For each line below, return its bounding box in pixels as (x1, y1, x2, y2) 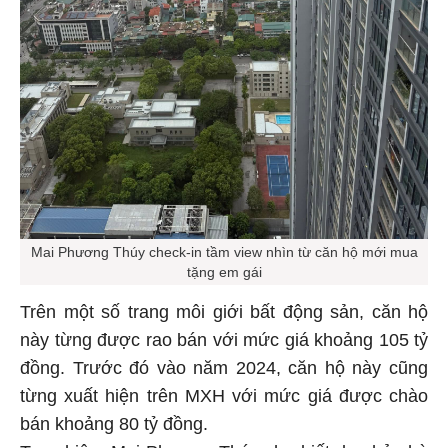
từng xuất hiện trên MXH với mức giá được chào (20, 383, 428, 404)
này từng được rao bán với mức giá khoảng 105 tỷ (20, 327, 428, 348)
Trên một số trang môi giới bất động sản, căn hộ (20, 299, 428, 320)
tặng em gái (186, 261, 262, 278)
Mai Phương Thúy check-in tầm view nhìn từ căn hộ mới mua (30, 241, 418, 258)
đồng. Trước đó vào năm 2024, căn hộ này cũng (20, 355, 428, 376)
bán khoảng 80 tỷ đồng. (20, 411, 213, 432)
